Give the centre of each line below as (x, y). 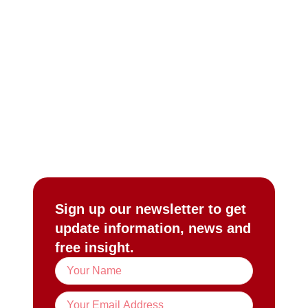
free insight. (95, 247)
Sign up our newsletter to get (151, 209)
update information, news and (153, 228)
